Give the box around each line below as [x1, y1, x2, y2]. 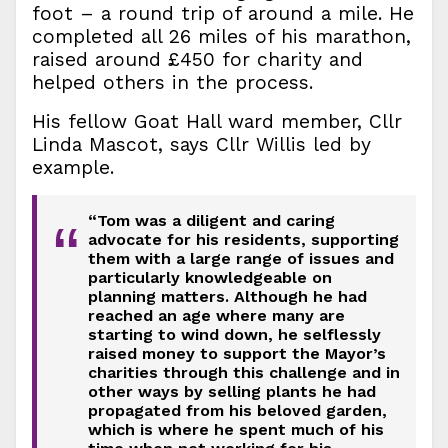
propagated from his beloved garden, [87, 401, 387, 421]
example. [32, 156, 114, 180]
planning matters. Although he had [87, 287, 367, 307]
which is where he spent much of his [87, 420, 384, 440]
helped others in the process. [32, 71, 313, 95]
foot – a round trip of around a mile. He [32, 2, 414, 26]
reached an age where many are [87, 306, 345, 326]
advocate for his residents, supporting [87, 230, 399, 250]
